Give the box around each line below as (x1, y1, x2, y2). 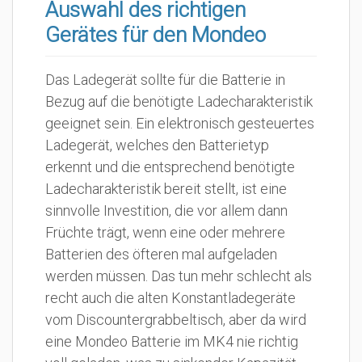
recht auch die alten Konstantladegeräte (45, 289, 296, 306)
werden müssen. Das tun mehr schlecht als (45, 267, 312, 284)
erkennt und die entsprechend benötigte (45, 158, 295, 175)
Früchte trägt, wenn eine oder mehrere (45, 224, 285, 241)
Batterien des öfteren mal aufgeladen (45, 246, 277, 263)
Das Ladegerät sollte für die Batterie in (45, 71, 285, 88)
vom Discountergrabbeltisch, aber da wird (45, 311, 306, 328)
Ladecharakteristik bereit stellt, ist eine (45, 180, 287, 197)
